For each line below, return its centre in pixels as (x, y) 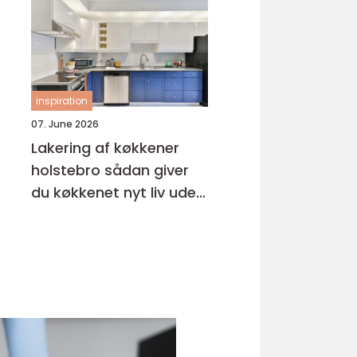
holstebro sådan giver (68, 170)
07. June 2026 (65, 124)
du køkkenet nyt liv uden (118, 192)
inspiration (62, 101)
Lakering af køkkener (105, 148)
